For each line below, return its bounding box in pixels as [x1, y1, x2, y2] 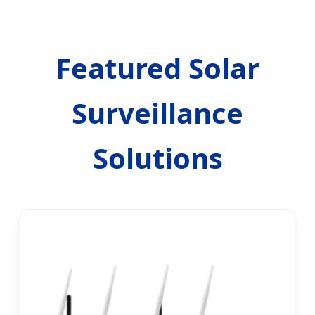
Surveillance [72, 94, 243, 133]
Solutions [92, 139, 223, 178]
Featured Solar [56, 49, 259, 88]
